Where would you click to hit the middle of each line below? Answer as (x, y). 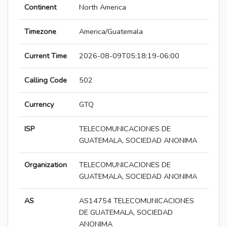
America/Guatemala (111, 32)
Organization (46, 165)
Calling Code (46, 80)
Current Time (46, 56)
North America (103, 7)
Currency (39, 105)
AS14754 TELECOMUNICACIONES (137, 201)
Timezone (40, 32)
